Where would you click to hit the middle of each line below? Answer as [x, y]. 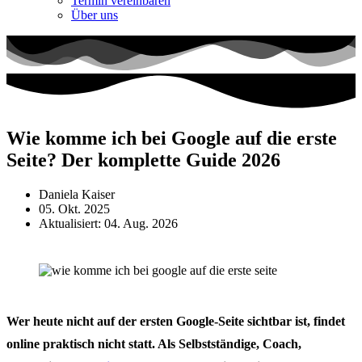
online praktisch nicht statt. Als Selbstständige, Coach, [154, 344]
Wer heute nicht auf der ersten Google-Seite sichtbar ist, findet [176, 322]
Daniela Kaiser [77, 195]
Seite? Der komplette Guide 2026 [143, 160]
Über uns [95, 15]
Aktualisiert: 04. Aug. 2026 [108, 224]
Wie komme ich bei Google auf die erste [172, 139]
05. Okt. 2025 [74, 209]
